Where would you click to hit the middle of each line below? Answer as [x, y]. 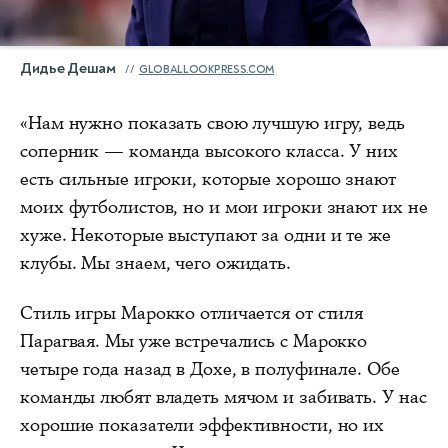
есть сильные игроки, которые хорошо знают [208, 179]
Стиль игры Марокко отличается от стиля [192, 313]
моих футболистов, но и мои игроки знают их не [224, 207]
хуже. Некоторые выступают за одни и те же [205, 235]
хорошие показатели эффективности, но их [202, 425]
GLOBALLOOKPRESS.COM [206, 70]
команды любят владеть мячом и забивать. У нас [223, 397]
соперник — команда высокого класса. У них [209, 151]
